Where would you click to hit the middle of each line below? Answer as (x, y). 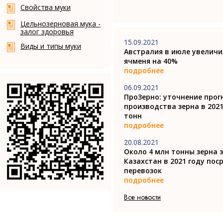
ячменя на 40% (151, 61)
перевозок (143, 170)
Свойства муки (46, 7)
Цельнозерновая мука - (60, 24)
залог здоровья (47, 32)
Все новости (142, 197)
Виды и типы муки (51, 46)
